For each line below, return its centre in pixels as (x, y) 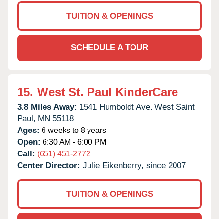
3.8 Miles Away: (47, 107)
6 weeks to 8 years (73, 130)
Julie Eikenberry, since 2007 (134, 165)
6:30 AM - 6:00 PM (73, 142)
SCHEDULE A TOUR (109, 47)
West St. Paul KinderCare (108, 92)
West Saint (175, 107)
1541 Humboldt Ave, (116, 107)
